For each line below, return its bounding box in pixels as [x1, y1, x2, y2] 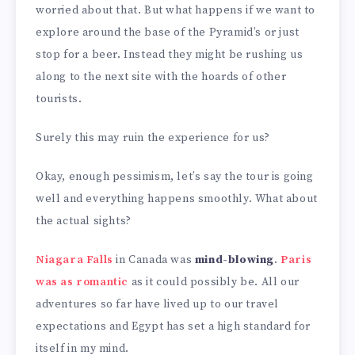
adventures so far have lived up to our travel [36, 296, 280, 311]
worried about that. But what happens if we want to [36, 3, 316, 18]
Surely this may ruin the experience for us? [36, 131, 270, 146]
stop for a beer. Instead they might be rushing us [36, 48, 303, 63]
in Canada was [113, 252, 195, 267]
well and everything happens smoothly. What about [36, 192, 318, 207]
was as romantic [36, 274, 128, 289]
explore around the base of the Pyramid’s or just [36, 25, 300, 40]
